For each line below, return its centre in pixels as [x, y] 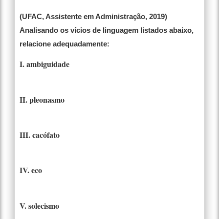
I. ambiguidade [44, 64]
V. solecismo [39, 205]
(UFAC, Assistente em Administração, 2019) [93, 17]
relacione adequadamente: [65, 44]
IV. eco [31, 170]
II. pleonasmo [42, 99]
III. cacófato [40, 134]
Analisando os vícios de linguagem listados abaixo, [107, 30]
